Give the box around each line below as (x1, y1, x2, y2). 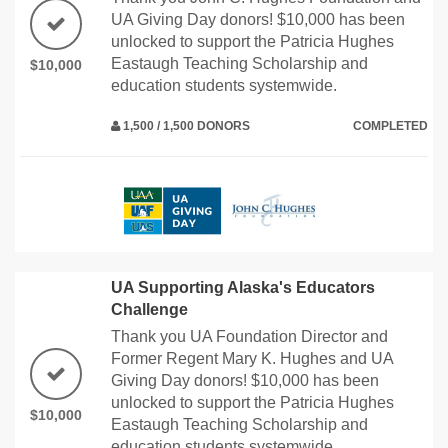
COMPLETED (353, 118, 428, 133)
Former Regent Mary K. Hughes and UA (111, 349, 393, 367)
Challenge (111, 300, 188, 318)
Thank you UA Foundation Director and (111, 327, 388, 345)
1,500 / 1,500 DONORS (120, 118, 250, 133)
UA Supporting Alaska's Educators (111, 278, 375, 296)
